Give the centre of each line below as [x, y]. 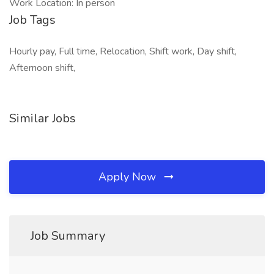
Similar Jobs [43, 118]
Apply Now [129, 177]
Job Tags [32, 20]
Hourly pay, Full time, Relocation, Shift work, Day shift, [123, 51]
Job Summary [68, 236]
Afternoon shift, [42, 68]
